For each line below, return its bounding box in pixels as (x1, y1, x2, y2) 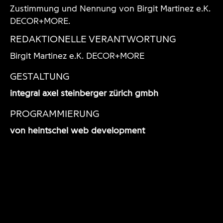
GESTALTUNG (10, 70, 69, 82)
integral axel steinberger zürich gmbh (10, 87, 158, 98)
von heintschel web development (10, 124, 145, 135)
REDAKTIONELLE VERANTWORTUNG (10, 32, 176, 45)
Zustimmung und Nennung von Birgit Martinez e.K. (10, 2, 211, 13)
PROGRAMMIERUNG (10, 107, 99, 119)
